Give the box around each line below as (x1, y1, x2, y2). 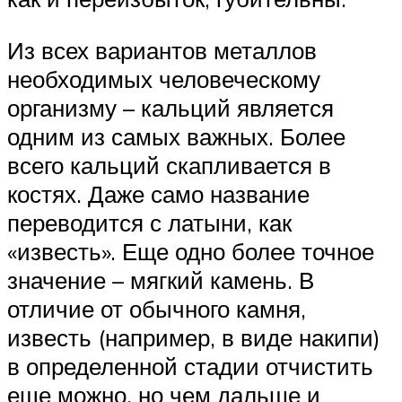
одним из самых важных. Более (7, 122, 345, 152)
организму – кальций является (7, 93, 334, 123)
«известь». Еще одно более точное (7, 237, 374, 267)
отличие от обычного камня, (7, 294, 306, 324)
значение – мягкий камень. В (7, 266, 314, 295)
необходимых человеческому (7, 65, 320, 94)
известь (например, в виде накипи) (7, 323, 380, 353)
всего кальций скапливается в (7, 151, 331, 180)
